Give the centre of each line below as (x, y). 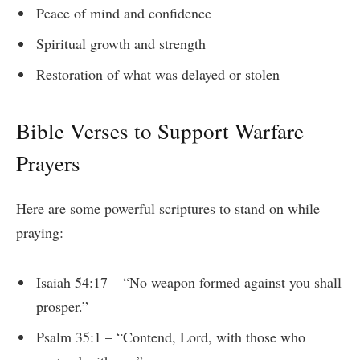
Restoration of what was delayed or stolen (158, 74)
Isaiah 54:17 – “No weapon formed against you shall (189, 282)
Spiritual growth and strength (121, 44)
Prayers (48, 164)
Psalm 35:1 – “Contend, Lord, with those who (171, 337)
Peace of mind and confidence (124, 13)
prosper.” (62, 307)
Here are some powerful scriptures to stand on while (168, 208)
